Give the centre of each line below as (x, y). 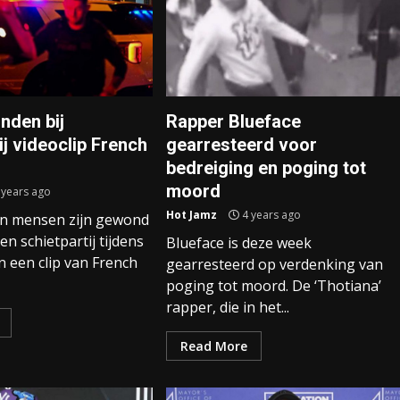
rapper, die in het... (227, 307)
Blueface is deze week (238, 243)
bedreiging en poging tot (266, 168)
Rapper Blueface (233, 121)
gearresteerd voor (241, 145)
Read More (213, 346)
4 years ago (270, 215)
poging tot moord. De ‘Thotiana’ (273, 286)
